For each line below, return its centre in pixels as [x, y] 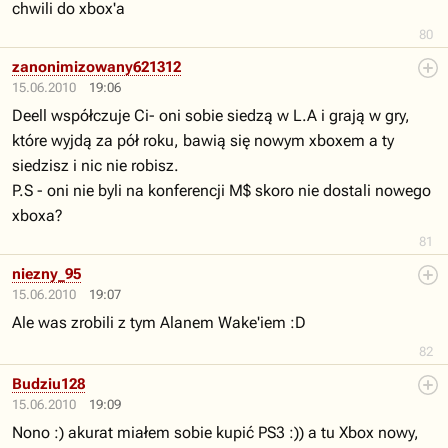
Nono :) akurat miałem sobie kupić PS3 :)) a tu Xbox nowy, [215, 432]
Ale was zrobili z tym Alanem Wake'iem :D [159, 322]
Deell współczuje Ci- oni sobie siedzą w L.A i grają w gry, [211, 115]
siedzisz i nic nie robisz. [95, 165]
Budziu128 [48, 384]
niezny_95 [46, 274]
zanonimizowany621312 [96, 67]
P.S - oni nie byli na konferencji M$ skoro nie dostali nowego [221, 190]
